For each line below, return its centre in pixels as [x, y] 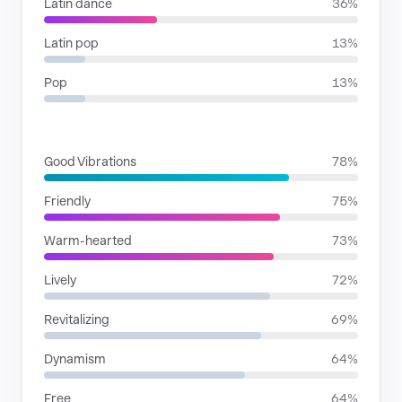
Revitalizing [77, 319]
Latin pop [71, 43]
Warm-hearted [88, 240]
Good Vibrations [90, 162]
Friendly [67, 201]
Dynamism [75, 359]
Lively [60, 280]
